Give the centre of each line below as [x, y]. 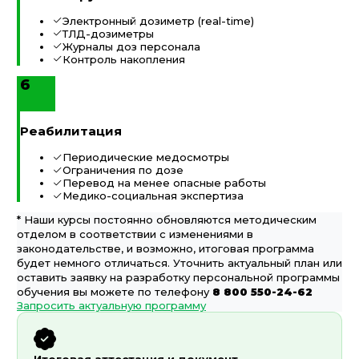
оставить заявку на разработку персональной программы [178, 278]
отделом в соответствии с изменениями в [135, 234]
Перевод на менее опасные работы [164, 183]
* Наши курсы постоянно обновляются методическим [167, 220]
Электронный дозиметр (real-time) [158, 20]
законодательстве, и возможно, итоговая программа [165, 249]
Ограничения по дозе [123, 170]
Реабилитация [71, 131]
